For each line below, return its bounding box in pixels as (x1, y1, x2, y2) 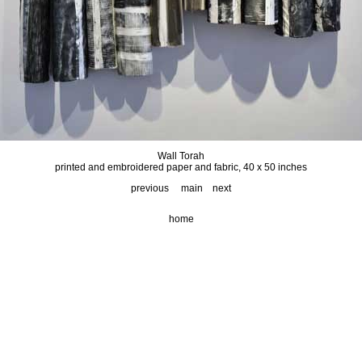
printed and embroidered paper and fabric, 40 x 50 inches (55, 162, 307, 173)
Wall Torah (158, 150, 204, 162)
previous (131, 183, 169, 194)
